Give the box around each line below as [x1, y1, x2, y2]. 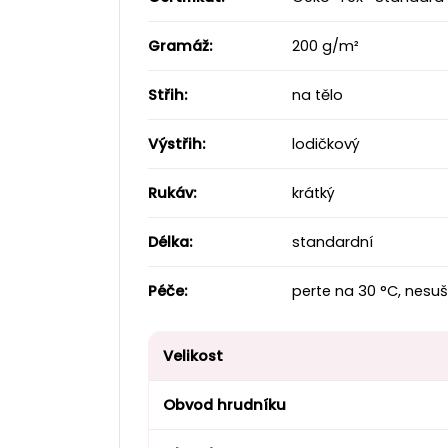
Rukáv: [148, 183, 196, 204]
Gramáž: [148, 36, 212, 57]
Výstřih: [148, 134, 205, 155]
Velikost [163, 346, 223, 367]
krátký [288, 183, 335, 204]
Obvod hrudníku [163, 395, 286, 416]
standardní [288, 232, 373, 253]
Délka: [148, 232, 192, 253]
